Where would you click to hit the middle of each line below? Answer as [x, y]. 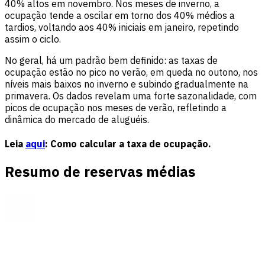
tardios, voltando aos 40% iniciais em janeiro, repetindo [122, 27]
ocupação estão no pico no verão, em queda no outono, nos [131, 72]
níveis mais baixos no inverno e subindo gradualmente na [127, 84]
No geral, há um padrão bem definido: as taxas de [111, 60]
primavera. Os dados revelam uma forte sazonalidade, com [131, 96]
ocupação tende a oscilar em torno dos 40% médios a [120, 15]
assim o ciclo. [33, 39]
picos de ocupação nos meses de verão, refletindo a [116, 107]
